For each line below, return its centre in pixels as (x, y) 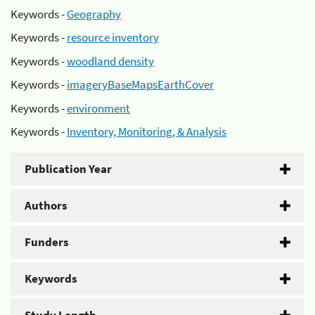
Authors (46, 205)
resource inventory (113, 37)
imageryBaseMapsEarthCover (140, 84)
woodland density (110, 61)
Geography (94, 14)
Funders (47, 242)
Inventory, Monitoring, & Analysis (147, 131)
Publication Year (68, 169)
